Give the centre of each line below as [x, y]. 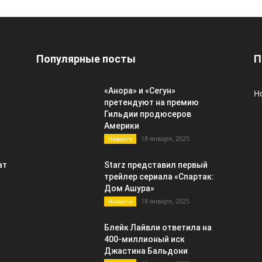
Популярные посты [86, 59]
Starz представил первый [156, 165]
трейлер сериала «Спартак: [159, 177]
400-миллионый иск [144, 239]
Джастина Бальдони [146, 251]
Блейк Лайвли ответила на [158, 228]
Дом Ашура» [129, 189]
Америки [122, 126]
